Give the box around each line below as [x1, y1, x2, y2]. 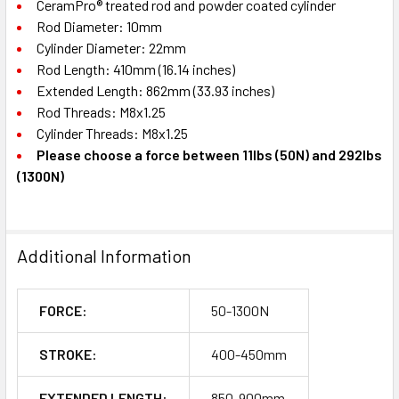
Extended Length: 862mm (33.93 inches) [37, 81, 274, 99]
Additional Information [17, 244, 191, 266]
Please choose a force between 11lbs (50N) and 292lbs [37, 145, 382, 163]
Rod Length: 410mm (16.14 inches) [37, 60, 235, 77]
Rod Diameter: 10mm [37, 17, 162, 35]
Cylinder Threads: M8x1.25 [37, 124, 188, 142]
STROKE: [39, 345, 97, 362]
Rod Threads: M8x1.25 [37, 102, 166, 120]
